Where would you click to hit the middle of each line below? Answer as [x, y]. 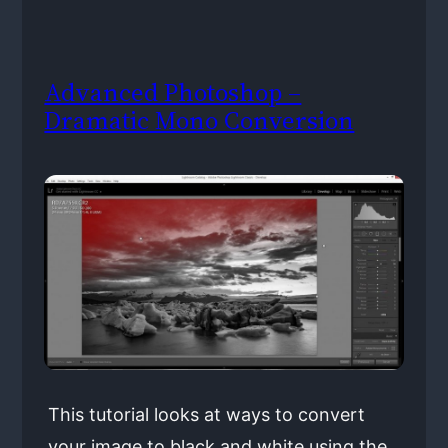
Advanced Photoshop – [173, 92]
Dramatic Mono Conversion [199, 120]
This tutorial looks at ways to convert [206, 414]
